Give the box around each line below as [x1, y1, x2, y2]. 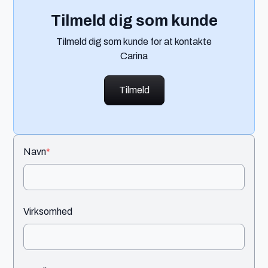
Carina [120, 48, 148, 63]
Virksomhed [23, 203, 73, 219]
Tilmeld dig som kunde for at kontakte [56, 33, 212, 49]
